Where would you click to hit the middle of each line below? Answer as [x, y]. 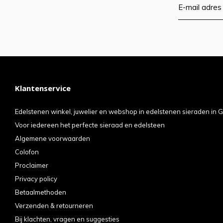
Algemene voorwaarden [53, 138]
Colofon [27, 152]
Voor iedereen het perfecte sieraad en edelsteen [90, 125]
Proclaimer [32, 165]
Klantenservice [43, 88]
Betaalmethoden [41, 192]
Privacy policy [36, 178]
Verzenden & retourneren [54, 205]
